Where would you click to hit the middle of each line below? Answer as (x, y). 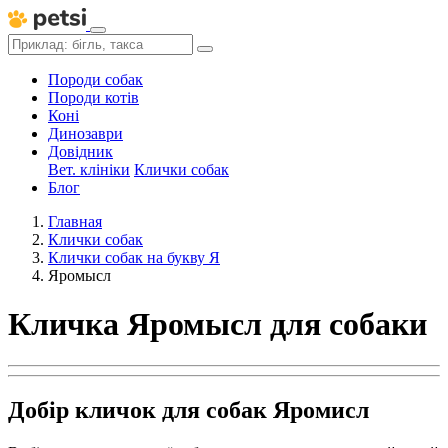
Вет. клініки (89, 169)
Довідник (80, 151)
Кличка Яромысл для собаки (217, 324)
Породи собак (95, 79)
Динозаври (85, 133)
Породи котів (93, 97)
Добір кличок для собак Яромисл (188, 409)
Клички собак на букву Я (134, 257)
